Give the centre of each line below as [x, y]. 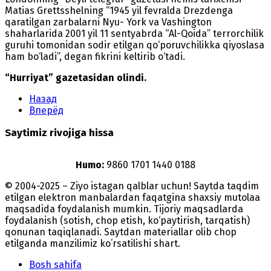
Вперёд [46, 110]
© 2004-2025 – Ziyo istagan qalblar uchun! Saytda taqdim [132, 186]
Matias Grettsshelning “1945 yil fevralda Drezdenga [119, 10]
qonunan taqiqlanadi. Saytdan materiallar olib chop [121, 232]
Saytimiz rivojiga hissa [59, 132]
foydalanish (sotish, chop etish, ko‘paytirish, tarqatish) [127, 220]
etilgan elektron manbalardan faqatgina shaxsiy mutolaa [132, 197]
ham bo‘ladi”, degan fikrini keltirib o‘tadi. [95, 56]
